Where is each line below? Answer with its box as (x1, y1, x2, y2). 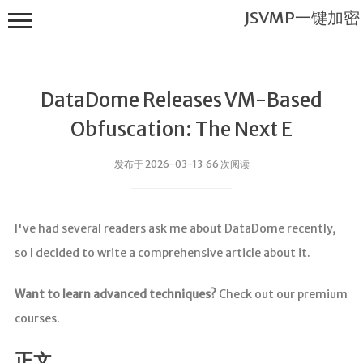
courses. (14, 311, 60, 327)
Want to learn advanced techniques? (14, 287, 216, 302)
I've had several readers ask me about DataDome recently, (14, 221, 335, 237)
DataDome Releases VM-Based (41, 88, 322, 113)
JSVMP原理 (72, 343, 137, 358)
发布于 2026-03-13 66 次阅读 (113, 158, 250, 171)
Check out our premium (216, 287, 348, 302)
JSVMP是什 (72, 252, 137, 267)
